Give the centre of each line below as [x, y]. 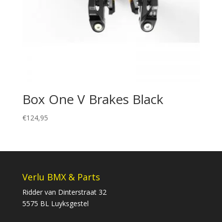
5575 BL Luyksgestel [55, 203]
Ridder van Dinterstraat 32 [64, 192]
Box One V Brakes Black [93, 99]
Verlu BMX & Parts [61, 177]
